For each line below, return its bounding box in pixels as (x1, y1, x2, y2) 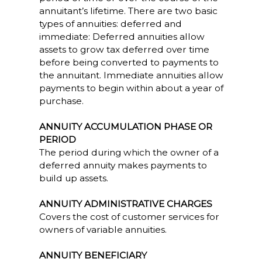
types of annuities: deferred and (39, 18, 182, 29)
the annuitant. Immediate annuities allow (39, 70, 223, 81)
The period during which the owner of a (39, 147, 219, 158)
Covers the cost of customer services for (39, 211, 219, 222)
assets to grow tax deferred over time (39, 44, 209, 55)
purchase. (39, 95, 84, 106)
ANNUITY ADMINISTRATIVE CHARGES (39, 198, 212, 209)
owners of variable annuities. (39, 224, 167, 235)
